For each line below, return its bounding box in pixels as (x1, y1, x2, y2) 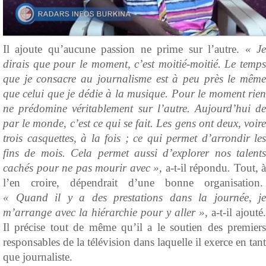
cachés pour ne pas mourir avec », (3, 161, 166, 174)
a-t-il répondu (165, 161, 227, 174)
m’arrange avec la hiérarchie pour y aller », (3, 205, 211, 218)
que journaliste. (3, 250, 72, 263)
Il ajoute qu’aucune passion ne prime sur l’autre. (3, 42, 245, 55)
